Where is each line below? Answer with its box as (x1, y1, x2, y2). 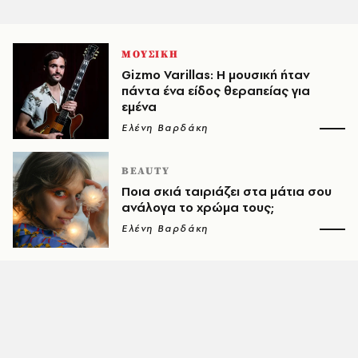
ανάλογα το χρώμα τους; (121, 199, 274, 216)
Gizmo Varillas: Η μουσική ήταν (121, 66, 310, 83)
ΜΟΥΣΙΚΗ (121, 48, 179, 61)
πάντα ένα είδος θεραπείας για (121, 82, 310, 99)
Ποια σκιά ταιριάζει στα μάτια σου (121, 183, 332, 200)
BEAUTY (121, 165, 170, 177)
